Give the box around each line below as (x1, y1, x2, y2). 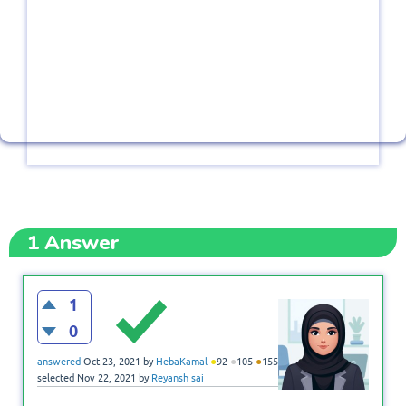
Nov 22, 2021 (77, 372, 136, 384)
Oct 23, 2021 (83, 356, 140, 368)
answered (37, 356, 81, 368)
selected (37, 372, 74, 384)
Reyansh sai (151, 372, 204, 384)
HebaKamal (156, 356, 208, 368)
